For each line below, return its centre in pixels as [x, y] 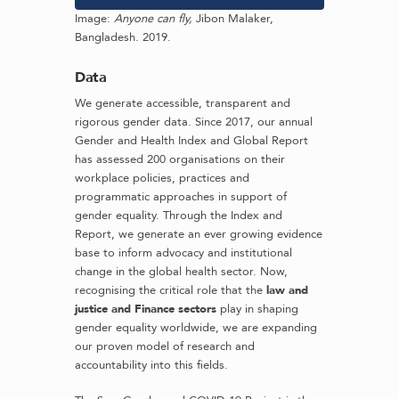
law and [287, 290]
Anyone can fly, [155, 18]
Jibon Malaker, [235, 18]
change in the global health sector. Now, [181, 271]
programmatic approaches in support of [181, 196]
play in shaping [257, 309]
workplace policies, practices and [162, 178]
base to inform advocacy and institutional [183, 252]
